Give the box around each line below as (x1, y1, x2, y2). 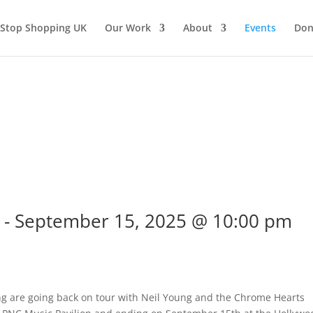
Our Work (104, 21, 151, 34)
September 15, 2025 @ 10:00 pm (15, 208, 293, 233)
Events (244, 21, 276, 34)
